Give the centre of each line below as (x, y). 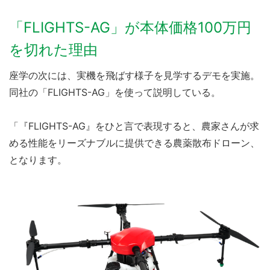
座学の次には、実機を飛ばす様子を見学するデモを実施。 (134, 75)
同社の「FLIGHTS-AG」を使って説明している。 (115, 92)
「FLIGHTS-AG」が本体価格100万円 (130, 27)
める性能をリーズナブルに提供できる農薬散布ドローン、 (134, 143)
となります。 (38, 160)
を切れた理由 (53, 50)
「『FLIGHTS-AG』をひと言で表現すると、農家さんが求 (134, 126)
